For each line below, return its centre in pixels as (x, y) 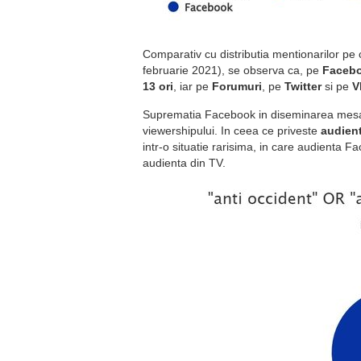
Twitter (303, 86)
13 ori (158, 86)
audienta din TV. (184, 163)
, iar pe (193, 86)
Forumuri (237, 86)
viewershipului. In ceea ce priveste (232, 131)
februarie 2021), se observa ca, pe (232, 70)
